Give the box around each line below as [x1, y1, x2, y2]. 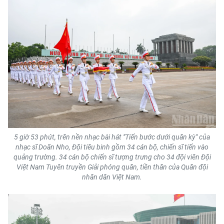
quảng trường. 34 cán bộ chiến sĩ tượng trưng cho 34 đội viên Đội [13, 153, 211, 161]
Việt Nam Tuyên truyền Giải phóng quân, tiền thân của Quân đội [16, 163, 208, 171]
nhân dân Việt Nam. [82, 173, 142, 181]
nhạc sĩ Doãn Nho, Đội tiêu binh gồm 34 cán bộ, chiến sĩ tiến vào [15, 143, 208, 151]
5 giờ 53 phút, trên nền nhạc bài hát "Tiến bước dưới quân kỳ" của [14, 133, 210, 141]
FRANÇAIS [7, 49, 48, 60]
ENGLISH [7, 1, 43, 12]
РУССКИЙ [7, 73, 46, 84]
